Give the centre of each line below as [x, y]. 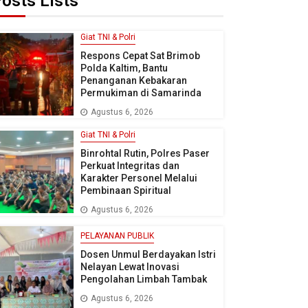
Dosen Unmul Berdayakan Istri [148, 255]
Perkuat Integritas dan [130, 165]
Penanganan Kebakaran [133, 80]
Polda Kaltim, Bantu [124, 68]
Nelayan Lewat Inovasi [130, 267]
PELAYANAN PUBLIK [117, 236]
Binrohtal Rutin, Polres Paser [145, 153]
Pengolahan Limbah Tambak [143, 279]
